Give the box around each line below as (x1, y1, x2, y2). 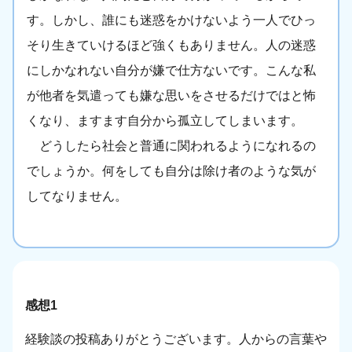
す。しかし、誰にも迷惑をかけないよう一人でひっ (27, 13, 316, 27)
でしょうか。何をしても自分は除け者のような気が (27, 164, 316, 178)
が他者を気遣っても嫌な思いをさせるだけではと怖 (27, 89, 316, 103)
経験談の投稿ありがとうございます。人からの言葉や (25, 332, 327, 346)
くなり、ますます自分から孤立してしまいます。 (27, 114, 303, 128)
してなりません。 (27, 189, 127, 203)
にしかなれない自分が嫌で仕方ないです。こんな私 (27, 64, 316, 78)
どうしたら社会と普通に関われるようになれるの (27, 139, 316, 153)
